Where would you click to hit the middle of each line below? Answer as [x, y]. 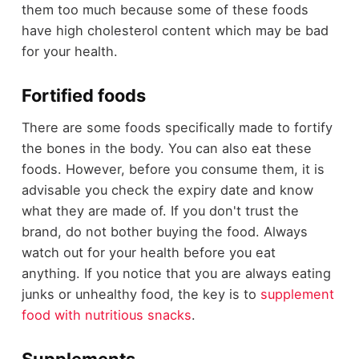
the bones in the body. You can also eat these [166, 149]
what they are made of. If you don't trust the [160, 211]
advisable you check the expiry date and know [167, 190]
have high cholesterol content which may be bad [175, 30]
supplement [297, 294]
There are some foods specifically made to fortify [177, 128]
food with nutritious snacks [106, 315]
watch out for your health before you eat [148, 253]
